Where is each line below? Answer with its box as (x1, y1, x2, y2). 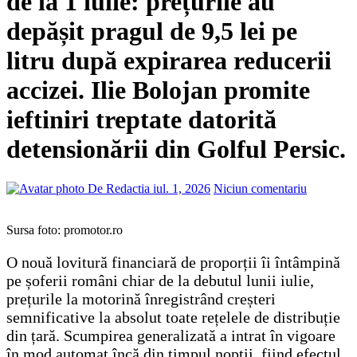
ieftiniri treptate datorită (6, 105, 277, 135)
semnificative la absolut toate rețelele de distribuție (6, 308, 340, 326)
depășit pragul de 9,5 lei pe (6, 17, 297, 46)
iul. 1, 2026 (153, 181, 210, 195)
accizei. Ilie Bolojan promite (6, 76, 310, 105)
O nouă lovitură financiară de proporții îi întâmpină (6, 253, 340, 271)
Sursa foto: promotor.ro (14, 222, 123, 237)
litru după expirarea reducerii (6, 46, 331, 76)
